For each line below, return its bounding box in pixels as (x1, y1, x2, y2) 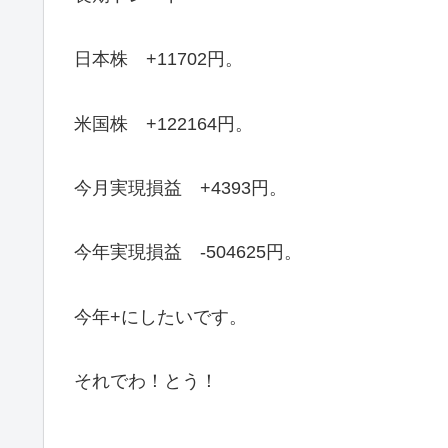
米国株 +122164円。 (74, 113, 253, 134)
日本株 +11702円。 (74, 49, 243, 70)
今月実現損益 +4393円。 (74, 177, 287, 198)
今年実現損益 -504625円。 (74, 242, 302, 263)
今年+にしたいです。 (74, 306, 247, 327)
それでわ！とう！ (74, 371, 218, 392)
